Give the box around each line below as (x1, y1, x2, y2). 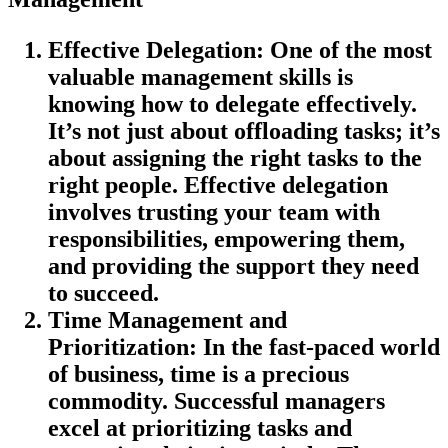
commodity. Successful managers (48, 387, 385, 414)
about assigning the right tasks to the (48, 144, 422, 171)
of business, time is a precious (48, 360, 349, 387)
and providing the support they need (48, 252, 419, 279)
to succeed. (48, 279, 159, 306)
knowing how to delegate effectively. (48, 90, 417, 117)
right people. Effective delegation (48, 171, 388, 198)
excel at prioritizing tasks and (48, 414, 352, 441)
